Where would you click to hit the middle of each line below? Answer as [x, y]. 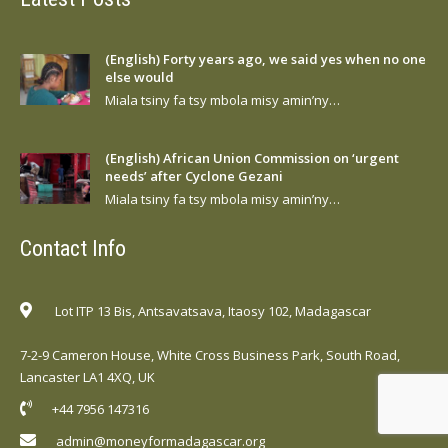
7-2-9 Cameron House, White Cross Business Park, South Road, [210, 354]
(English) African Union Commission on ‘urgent [252, 157]
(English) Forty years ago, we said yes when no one [265, 58]
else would [139, 76]
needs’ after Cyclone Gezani [194, 175]
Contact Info [73, 248]
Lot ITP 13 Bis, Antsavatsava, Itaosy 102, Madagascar [211, 310]
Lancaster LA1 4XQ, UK [87, 376]
